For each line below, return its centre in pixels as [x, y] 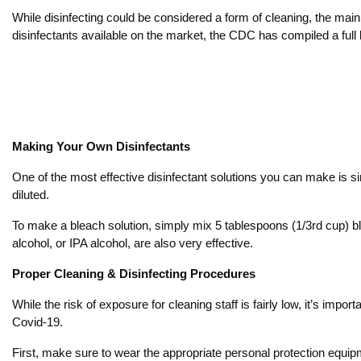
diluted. [31, 195]
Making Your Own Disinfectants [101, 146]
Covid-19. [37, 322]
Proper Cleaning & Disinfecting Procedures [134, 274]
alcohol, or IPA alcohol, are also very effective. [133, 243]
